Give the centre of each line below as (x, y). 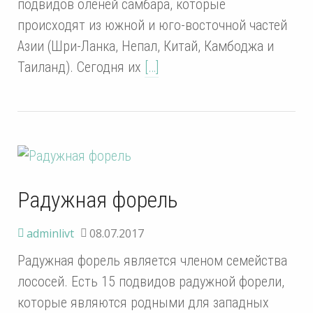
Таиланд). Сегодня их (81, 67)
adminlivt (50, 233)
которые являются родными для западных (143, 302)
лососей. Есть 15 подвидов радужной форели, (151, 281)
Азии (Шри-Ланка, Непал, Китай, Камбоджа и (146, 46)
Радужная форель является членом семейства (152, 260)
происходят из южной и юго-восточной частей (152, 25)
